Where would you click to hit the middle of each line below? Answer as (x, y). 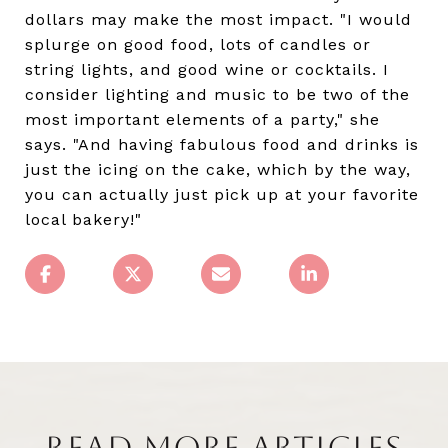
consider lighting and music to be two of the (217, 95)
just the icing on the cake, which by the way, (218, 170)
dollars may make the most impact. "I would (218, 20)
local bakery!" (83, 220)
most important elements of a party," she (202, 120)
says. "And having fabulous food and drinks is (222, 145)
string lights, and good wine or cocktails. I (207, 70)
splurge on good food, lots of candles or (198, 45)
